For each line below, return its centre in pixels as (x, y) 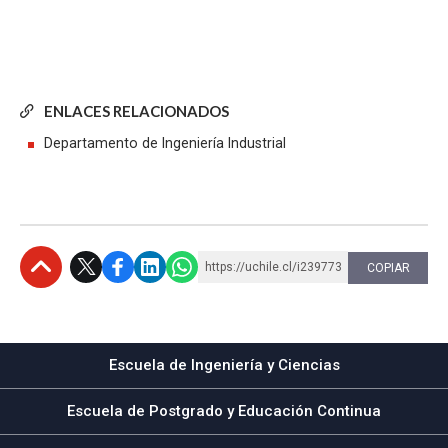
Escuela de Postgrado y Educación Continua (224, 410)
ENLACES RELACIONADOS (136, 110)
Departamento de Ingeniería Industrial (165, 142)
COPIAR (388, 267)
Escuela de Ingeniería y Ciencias (224, 364)
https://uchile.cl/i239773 (273, 266)
